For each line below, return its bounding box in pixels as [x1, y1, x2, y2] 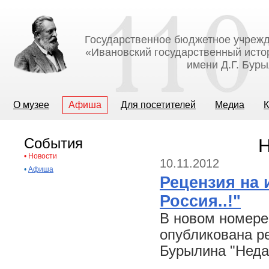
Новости [28, 152, 57, 160]
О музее [13, 100, 49, 110]
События [24, 135, 83, 151]
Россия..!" [160, 192, 241, 210]
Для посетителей [121, 100, 196, 110]
